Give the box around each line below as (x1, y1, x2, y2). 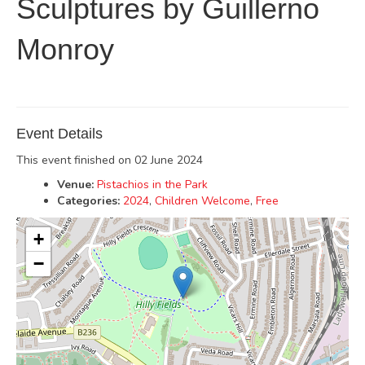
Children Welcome (155, 193, 250, 209)
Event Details (16, 125, 103, 142)
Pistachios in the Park (97, 177, 208, 192)
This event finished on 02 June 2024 (16, 152, 203, 168)
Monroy (16, 33, 114, 66)
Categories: (57, 193, 120, 209)
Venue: (57, 177, 94, 192)
